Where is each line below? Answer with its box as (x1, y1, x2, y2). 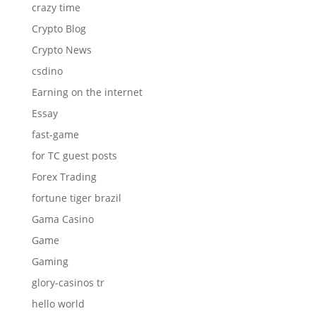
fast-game (31, 127, 79, 141)
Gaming (31, 254, 68, 268)
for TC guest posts (31, 148, 117, 162)
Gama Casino (31, 212, 94, 226)
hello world (31, 296, 85, 310)
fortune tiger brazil (31, 190, 121, 205)
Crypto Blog (31, 21, 86, 35)
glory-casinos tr (31, 275, 104, 289)
